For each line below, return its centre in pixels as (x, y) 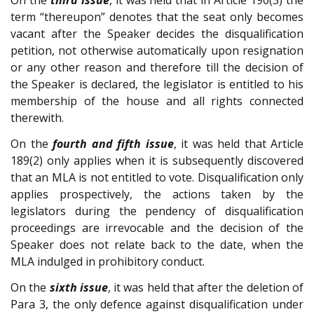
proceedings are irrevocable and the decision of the (157, 228)
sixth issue (78, 287)
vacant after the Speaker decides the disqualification (157, 34)
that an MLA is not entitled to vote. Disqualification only (157, 178)
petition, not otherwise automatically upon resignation (157, 51)
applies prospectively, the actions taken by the (157, 194)
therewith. (37, 118)
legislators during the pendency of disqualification (157, 211)
